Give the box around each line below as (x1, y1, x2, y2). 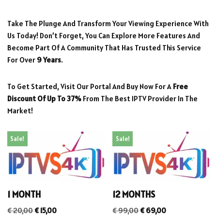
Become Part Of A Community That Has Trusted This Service (7, 43, 201, 53)
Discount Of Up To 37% (7, 94, 81, 104)
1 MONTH (7, 188, 41, 200)
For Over (7, 55, 37, 65)
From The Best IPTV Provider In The (81, 94, 198, 104)
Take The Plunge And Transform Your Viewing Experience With (7, 19, 209, 29)
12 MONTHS (112, 188, 155, 200)
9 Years (37, 55, 61, 65)
